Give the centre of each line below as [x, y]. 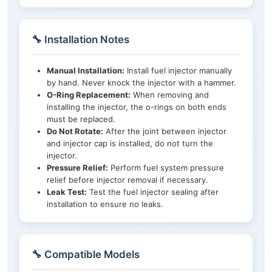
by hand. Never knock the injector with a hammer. [141, 83]
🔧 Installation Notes [80, 40]
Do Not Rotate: [75, 131]
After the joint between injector [165, 131]
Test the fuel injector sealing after [153, 192]
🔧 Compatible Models [86, 255]
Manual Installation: [86, 71]
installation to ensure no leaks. [105, 204]
